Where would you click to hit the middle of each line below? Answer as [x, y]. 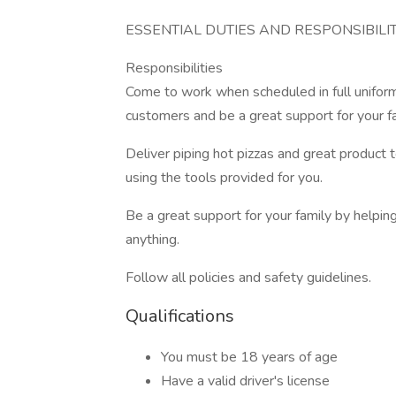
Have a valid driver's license [245, 381]
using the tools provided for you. [224, 178]
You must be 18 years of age [249, 357]
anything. [152, 240]
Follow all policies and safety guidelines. [248, 278]
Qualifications [180, 316]
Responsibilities [174, 68]
